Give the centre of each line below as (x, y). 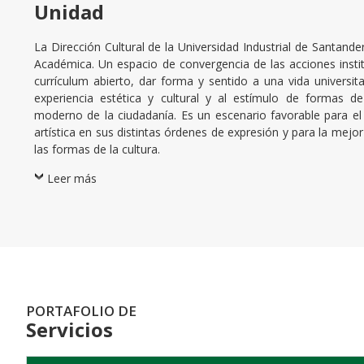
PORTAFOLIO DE (81, 311)
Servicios (69, 330)
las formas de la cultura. (97, 149)
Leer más (72, 178)
